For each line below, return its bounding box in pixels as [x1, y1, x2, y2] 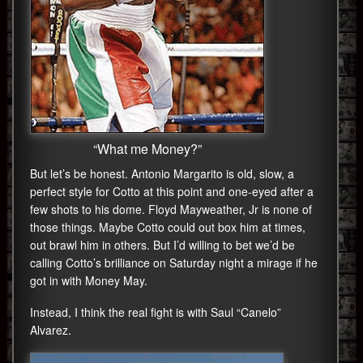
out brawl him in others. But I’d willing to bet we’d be [30, 237, 295, 254]
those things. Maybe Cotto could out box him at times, [30, 219, 305, 236]
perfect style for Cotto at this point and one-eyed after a [30, 183, 314, 200]
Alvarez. [30, 322, 71, 339]
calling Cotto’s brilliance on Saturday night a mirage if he [30, 254, 318, 271]
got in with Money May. [30, 272, 147, 289]
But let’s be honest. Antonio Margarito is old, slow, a [30, 165, 294, 182]
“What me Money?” [93, 139, 202, 159]
